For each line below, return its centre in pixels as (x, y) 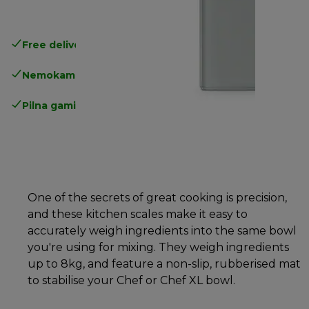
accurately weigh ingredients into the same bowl (162, 230)
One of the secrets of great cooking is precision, (157, 197)
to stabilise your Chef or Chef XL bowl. (131, 280)
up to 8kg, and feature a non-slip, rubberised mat (164, 263)
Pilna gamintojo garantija (88, 105)
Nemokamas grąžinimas (84, 75)
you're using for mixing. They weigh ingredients (158, 247)
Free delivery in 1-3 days (84, 44)
